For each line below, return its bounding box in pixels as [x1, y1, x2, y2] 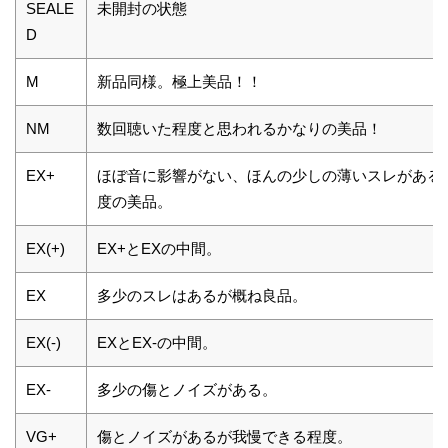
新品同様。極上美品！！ [97, 72, 262, 90]
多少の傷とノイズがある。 [97, 380, 277, 398]
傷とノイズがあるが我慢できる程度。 [97, 427, 352, 445]
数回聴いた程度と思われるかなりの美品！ [97, 119, 382, 137]
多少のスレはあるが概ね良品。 [97, 286, 307, 304]
